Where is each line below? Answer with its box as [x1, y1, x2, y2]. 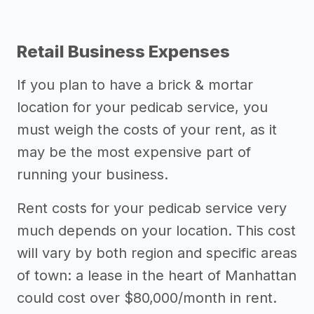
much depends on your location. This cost [17, 222, 296, 239]
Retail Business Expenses [17, 41, 230, 62]
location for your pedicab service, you [17, 99, 268, 116]
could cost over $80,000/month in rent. [17, 289, 277, 306]
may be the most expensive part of [17, 144, 251, 161]
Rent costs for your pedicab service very [17, 200, 287, 217]
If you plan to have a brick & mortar [17, 76, 253, 93]
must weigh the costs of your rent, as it [17, 121, 277, 138]
